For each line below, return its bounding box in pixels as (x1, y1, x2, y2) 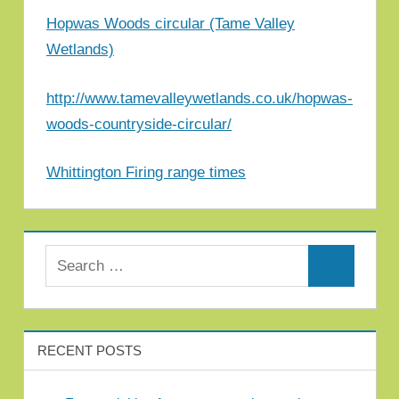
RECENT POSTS (37, 342, 142, 358)
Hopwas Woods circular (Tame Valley (46, 15, 295, 33)
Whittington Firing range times (46, 164, 246, 182)
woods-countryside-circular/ (46, 115, 232, 133)
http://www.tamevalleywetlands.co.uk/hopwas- (46, 89, 353, 107)
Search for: (44, 248, 113, 264)
